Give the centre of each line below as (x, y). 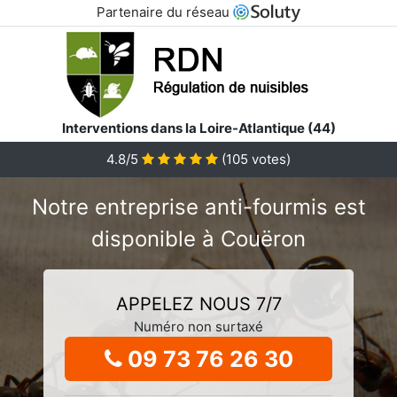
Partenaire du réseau (164, 12)
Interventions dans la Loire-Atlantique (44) (198, 128)
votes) (269, 159)
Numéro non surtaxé (198, 326)
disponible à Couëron (198, 238)
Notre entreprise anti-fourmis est (198, 206)
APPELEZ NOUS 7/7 (198, 304)
